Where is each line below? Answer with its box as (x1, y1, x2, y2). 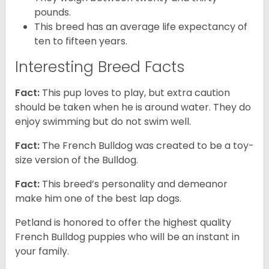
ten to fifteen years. (34, 34, 127, 49)
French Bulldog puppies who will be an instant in (15, 230, 240, 244)
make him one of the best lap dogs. (15, 192, 181, 206)
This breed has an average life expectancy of (34, 20, 247, 34)
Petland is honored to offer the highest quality (15, 216, 231, 230)
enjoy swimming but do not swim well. (15, 115, 191, 129)
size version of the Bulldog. (15, 153, 138, 168)
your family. (15, 244, 69, 259)
